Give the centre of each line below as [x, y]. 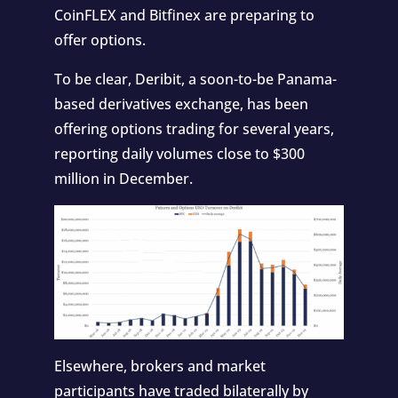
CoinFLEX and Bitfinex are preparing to [184, 15]
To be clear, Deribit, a [127, 79]
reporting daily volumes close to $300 [179, 153]
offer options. [99, 40]
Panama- [305, 79]
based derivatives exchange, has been [181, 103]
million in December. [125, 178]
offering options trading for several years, [194, 128]
